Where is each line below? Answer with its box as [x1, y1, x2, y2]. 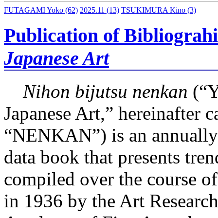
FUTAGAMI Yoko [4, 6, 63, 15]
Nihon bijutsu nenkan [23, 80, 188, 102]
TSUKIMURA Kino [121, 6, 185, 15]
